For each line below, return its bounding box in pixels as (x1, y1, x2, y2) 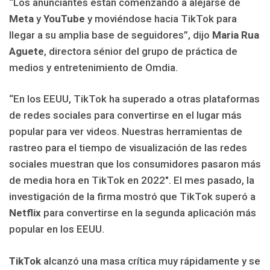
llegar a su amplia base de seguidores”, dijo (9, 28, 212, 41)
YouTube (41, 12, 85, 25)
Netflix (9, 207, 41, 219)
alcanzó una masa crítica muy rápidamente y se (41, 254, 260, 267)
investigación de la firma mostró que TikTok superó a (9, 190, 256, 203)
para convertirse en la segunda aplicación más (41, 207, 256, 219)
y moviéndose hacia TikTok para (85, 12, 237, 25)
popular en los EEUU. (9, 223, 104, 236)
